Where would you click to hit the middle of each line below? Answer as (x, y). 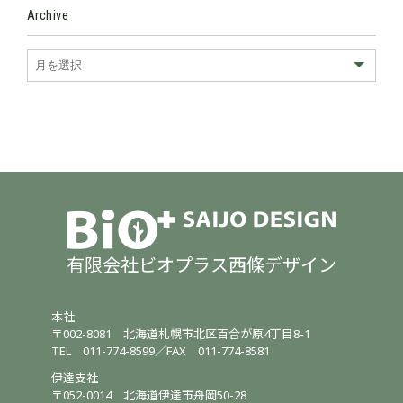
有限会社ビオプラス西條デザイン (201, 267)
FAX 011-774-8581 (219, 352)
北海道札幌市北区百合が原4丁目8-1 (217, 335)
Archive (48, 16)
